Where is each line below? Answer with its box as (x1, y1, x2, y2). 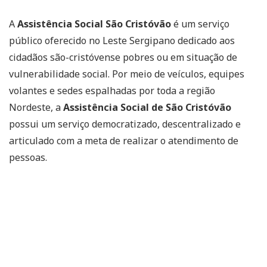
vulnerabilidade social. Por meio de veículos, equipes (9, 67, 244, 80)
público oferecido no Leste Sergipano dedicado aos (9, 34, 235, 47)
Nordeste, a (9, 101, 63, 114)
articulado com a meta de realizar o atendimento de (9, 134, 238, 147)
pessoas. (9, 151, 47, 164)
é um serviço (171, 17, 229, 30)
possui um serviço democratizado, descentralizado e (9, 117, 241, 131)
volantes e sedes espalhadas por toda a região (9, 84, 215, 97)
